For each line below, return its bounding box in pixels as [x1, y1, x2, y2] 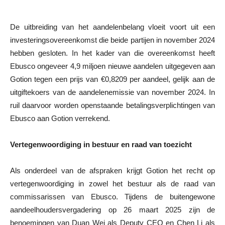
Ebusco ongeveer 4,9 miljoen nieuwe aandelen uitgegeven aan [10, 61, 215, 70]
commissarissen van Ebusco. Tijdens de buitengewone [10, 192, 215, 201]
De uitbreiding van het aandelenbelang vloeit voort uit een [10, 22, 215, 31]
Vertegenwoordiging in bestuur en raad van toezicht [10, 140, 192, 149]
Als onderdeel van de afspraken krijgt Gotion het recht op [10, 166, 215, 175]
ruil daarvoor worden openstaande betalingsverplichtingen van [10, 100, 215, 109]
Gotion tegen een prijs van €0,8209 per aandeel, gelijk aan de [10, 74, 215, 83]
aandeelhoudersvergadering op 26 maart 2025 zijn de [10, 205, 215, 214]
